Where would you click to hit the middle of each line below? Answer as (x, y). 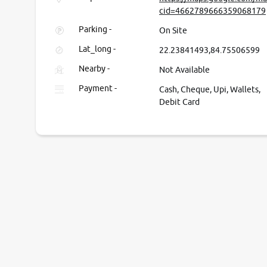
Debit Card (179, 102)
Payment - (98, 88)
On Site (173, 30)
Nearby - (94, 69)
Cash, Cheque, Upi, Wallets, (210, 89)
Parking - (95, 29)
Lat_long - (97, 49)
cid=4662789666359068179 (212, 11)
